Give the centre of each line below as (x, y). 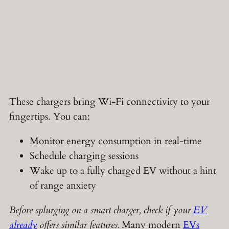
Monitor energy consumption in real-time (116, 141)
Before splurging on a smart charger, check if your (101, 210)
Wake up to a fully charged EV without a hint (123, 170)
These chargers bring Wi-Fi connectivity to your (110, 101)
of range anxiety (63, 185)
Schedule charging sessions (84, 156)
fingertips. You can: (50, 116)
